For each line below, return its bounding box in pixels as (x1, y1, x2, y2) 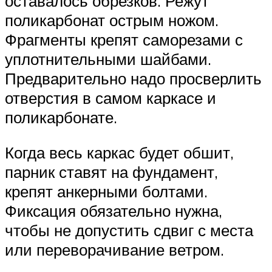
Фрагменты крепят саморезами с (5, 30, 243, 50)
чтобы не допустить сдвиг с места (5, 220, 253, 240)
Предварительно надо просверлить (5, 69, 262, 89)
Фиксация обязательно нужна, (5, 200, 222, 220)
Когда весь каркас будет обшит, (5, 142, 234, 162)
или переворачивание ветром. (5, 239, 224, 259)
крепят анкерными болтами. (5, 181, 208, 201)
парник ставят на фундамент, (5, 161, 218, 182)
